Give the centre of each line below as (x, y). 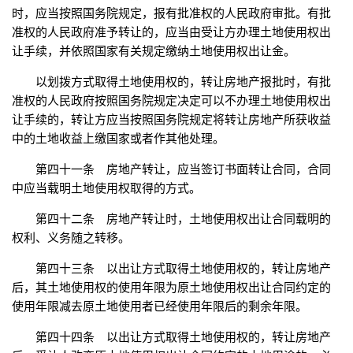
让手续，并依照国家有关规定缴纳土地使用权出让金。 (154, 51)
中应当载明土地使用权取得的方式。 (106, 188)
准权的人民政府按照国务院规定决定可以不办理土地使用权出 (171, 101)
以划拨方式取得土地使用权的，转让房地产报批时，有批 (183, 82)
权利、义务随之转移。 (71, 238)
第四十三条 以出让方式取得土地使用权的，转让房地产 (183, 269)
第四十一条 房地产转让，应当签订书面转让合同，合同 (183, 169)
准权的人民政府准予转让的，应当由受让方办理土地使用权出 (171, 32)
